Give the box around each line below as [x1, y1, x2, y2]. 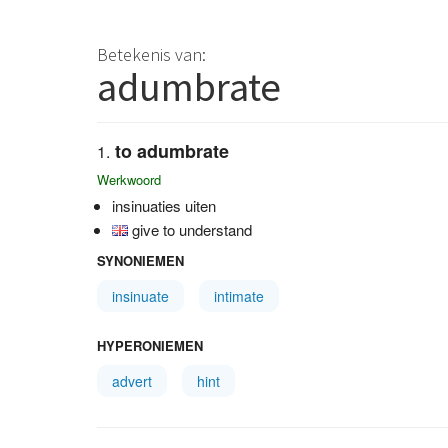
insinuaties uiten [112, 195, 216, 216]
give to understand [132, 219, 252, 240]
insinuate [112, 286, 169, 306]
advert [112, 371, 152, 391]
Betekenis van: [97, 43, 206, 66]
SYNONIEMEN [97, 251, 184, 270]
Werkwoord [97, 170, 161, 189]
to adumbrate [115, 138, 229, 164]
